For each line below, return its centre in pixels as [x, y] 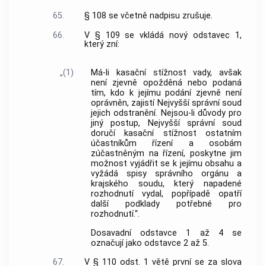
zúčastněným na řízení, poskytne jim [166, 153]
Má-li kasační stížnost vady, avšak [166, 72]
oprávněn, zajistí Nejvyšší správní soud [166, 103]
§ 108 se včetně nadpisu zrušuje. [148, 15]
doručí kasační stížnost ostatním [166, 133]
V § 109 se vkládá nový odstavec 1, [163, 36]
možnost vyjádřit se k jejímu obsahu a [166, 163]
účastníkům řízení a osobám [166, 143]
